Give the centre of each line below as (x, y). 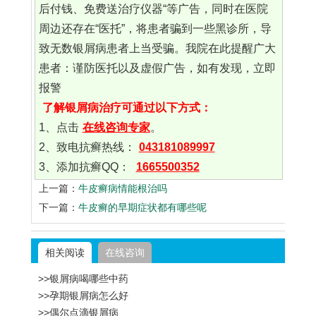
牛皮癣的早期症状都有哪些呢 (142, 208)
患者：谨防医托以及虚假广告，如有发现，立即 (157, 68)
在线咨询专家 (116, 128)
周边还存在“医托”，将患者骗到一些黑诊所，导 (155, 29)
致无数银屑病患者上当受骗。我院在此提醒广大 (157, 49)
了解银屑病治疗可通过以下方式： (127, 108)
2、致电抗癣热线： (87, 147)
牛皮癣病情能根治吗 (123, 189)
